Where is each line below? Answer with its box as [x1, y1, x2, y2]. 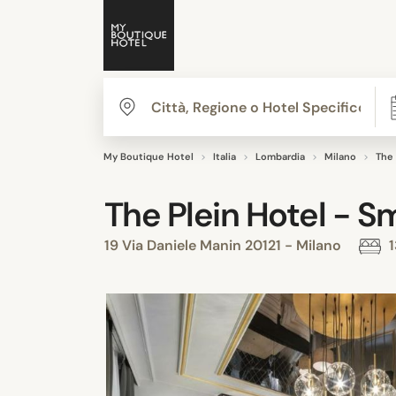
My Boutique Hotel [103, 150, 194, 163]
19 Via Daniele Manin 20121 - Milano [104, 236, 345, 255]
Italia [213, 150, 236, 163]
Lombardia [255, 150, 305, 163]
